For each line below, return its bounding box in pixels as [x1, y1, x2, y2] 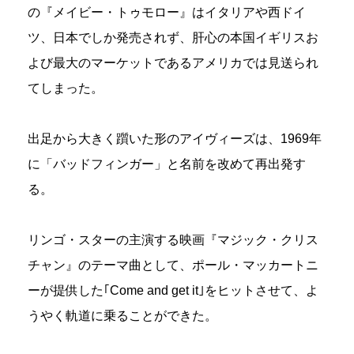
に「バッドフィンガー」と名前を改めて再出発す [28, 157, 306, 171]
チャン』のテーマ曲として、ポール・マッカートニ [28, 258, 318, 273]
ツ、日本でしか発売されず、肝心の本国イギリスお [28, 31, 318, 45]
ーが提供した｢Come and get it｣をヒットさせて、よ [28, 284, 318, 298]
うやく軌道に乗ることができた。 [28, 309, 217, 323]
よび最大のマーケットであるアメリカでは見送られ [28, 56, 318, 70]
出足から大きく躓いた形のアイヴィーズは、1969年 [28, 132, 322, 146]
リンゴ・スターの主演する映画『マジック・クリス [28, 233, 318, 247]
